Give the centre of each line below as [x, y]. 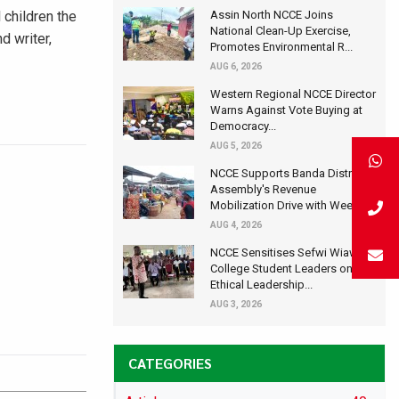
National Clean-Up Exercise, [281, 30]
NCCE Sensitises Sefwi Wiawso [291, 252]
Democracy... [243, 126]
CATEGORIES [170, 362]
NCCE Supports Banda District [287, 173]
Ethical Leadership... [261, 284]
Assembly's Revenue [263, 189]
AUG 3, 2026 [236, 304]
